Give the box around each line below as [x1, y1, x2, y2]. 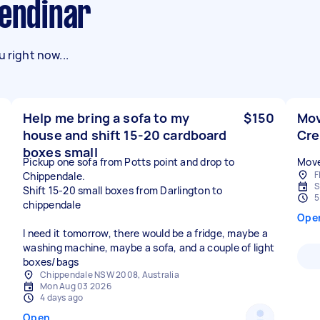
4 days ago [40, 291, 84, 304]
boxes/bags [23, 255, 79, 269]
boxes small [23, 144, 98, 161]
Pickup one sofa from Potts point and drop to [23, 155, 234, 169]
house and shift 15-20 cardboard [23, 126, 227, 144]
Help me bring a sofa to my [23, 109, 189, 126]
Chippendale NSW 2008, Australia [40, 269, 179, 281]
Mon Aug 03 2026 [40, 280, 111, 292]
